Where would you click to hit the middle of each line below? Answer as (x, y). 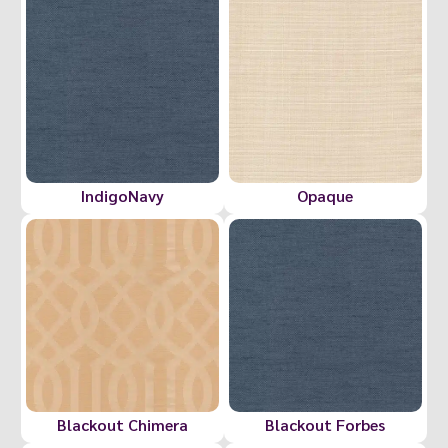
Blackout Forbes (325, 424)
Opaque (325, 196)
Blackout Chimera (123, 424)
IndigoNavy (123, 196)
